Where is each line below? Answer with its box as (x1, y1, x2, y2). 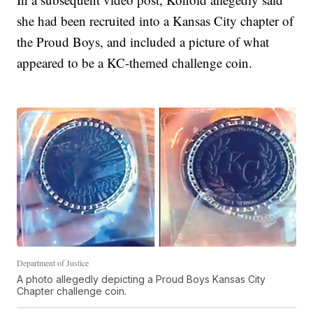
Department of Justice (17, 256, 89, 268)
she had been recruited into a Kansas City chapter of (17, 12, 294, 29)
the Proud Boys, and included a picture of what (17, 33, 270, 50)
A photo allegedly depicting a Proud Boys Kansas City (17, 272, 266, 285)
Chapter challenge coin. (17, 284, 127, 297)
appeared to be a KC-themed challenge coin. (17, 54, 253, 71)
